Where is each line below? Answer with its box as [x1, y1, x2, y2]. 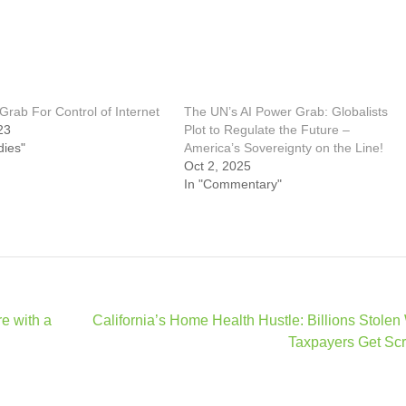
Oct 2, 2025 [184, 159, 252, 173]
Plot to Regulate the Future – [184, 122, 351, 137]
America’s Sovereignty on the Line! [184, 140, 384, 155]
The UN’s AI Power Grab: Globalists [184, 104, 389, 119]
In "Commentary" [184, 177, 283, 191]
